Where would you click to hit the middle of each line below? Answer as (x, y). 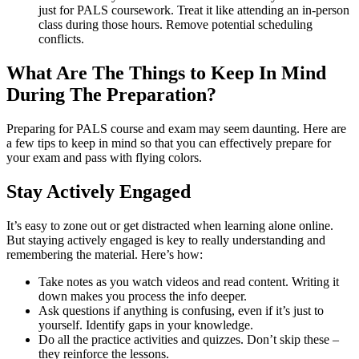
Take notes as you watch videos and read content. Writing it (189, 281)
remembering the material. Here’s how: (105, 254)
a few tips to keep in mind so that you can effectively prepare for (169, 143)
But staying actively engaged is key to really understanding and (166, 240)
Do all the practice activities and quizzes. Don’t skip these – (189, 339)
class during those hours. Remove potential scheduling (175, 25)
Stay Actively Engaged (99, 192)
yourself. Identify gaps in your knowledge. (146, 325)
